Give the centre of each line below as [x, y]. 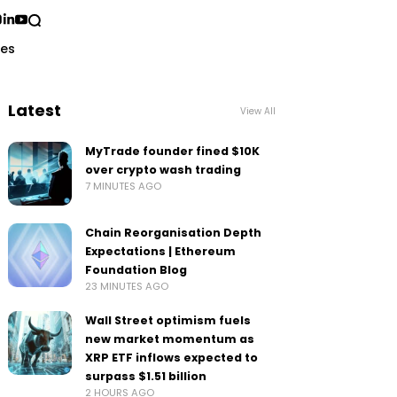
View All [257, 111]
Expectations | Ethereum [161, 251]
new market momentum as [170, 339]
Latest [35, 110]
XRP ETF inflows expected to [172, 358]
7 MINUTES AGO [124, 186]
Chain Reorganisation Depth [174, 233]
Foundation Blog [136, 270]
